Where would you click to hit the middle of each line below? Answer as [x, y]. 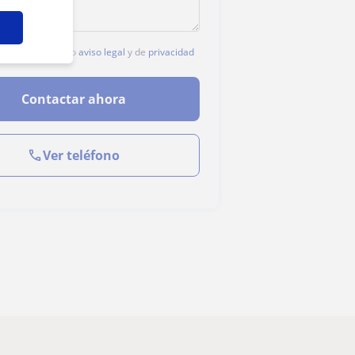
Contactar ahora [73, 99]
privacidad [172, 52]
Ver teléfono [82, 155]
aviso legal [102, 52]
